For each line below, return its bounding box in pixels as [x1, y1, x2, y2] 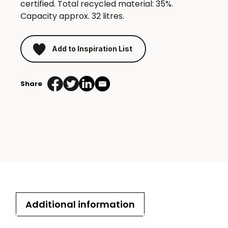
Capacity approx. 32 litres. [20, 10, 124, 22]
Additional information [25, 198, 135, 211]
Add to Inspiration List [52, 44, 132, 53]
